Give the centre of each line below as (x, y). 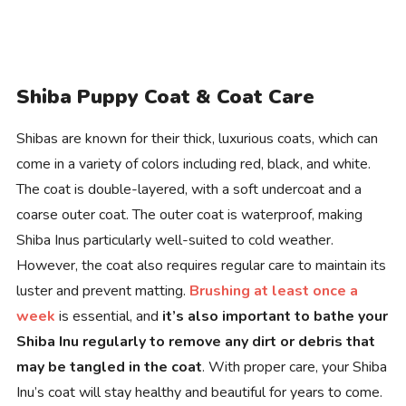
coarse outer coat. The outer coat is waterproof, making (189, 214)
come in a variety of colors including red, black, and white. (193, 164)
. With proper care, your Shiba (294, 367)
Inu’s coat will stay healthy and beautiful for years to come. (199, 392)
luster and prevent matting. (102, 290)
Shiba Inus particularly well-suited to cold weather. (174, 240)
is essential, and (108, 316)
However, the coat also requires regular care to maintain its (201, 265)
